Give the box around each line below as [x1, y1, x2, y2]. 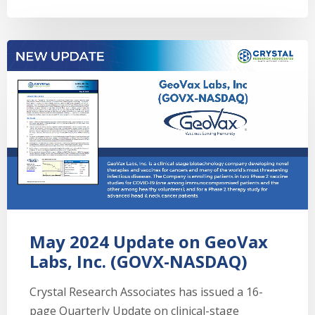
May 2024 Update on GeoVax [30, 229, 268, 253]
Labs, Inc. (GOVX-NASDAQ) [30, 249, 247, 273]
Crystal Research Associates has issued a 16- [30, 283, 263, 300]
